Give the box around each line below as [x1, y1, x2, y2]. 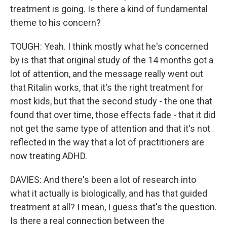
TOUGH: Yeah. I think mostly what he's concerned [10, 41, 208, 52]
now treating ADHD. [10, 150, 87, 161]
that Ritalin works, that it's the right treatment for [10, 82, 203, 93]
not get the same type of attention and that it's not [10, 123, 210, 134]
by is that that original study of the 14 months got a [10, 55, 213, 65]
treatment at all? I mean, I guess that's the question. [10, 202, 217, 212]
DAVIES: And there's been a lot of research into [10, 174, 196, 185]
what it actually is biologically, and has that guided [10, 188, 207, 199]
